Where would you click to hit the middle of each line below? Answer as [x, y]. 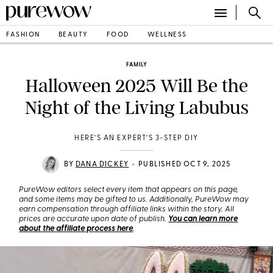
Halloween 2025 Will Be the [136, 86]
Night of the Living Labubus [136, 108]
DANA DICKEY [102, 165]
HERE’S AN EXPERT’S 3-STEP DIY [136, 138]
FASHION [23, 35]
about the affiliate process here [76, 229]
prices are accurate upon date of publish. [94, 219]
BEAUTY [73, 35]
